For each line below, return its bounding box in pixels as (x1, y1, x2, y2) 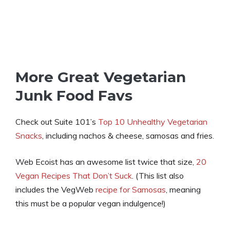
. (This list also (132, 170, 184, 181)
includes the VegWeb (15, 184, 95, 195)
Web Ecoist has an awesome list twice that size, (15, 157, 196, 167)
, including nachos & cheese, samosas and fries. (42, 130, 214, 141)
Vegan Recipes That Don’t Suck (15, 170, 132, 181)
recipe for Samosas (95, 184, 166, 195)
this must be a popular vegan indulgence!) (15, 198, 166, 208)
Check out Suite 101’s (15, 117, 98, 127)
